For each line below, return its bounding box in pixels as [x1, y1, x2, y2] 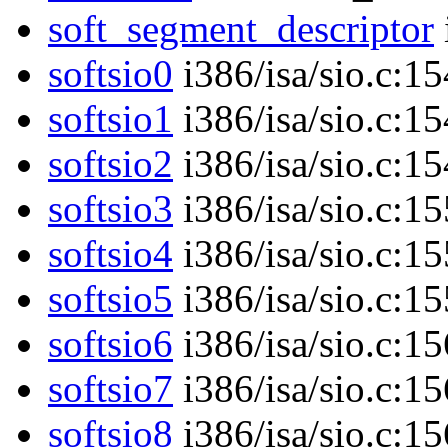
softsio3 [48, 187, 173, 231]
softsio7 [48, 367, 173, 411]
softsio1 [48, 97, 173, 141]
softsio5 [48, 277, 173, 321]
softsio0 [48, 52, 173, 96]
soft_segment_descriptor [48, 7, 434, 51]
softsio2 [48, 142, 173, 186]
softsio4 [48, 232, 173, 276]
